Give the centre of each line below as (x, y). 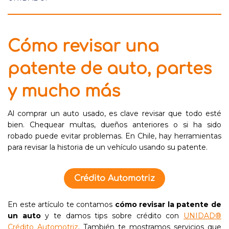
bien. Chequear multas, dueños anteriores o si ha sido (114, 125)
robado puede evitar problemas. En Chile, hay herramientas (114, 136)
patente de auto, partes (110, 69)
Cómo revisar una (83, 46)
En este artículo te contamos (61, 204)
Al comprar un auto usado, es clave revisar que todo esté (114, 113)
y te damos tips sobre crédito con (112, 216)
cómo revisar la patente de (168, 204)
